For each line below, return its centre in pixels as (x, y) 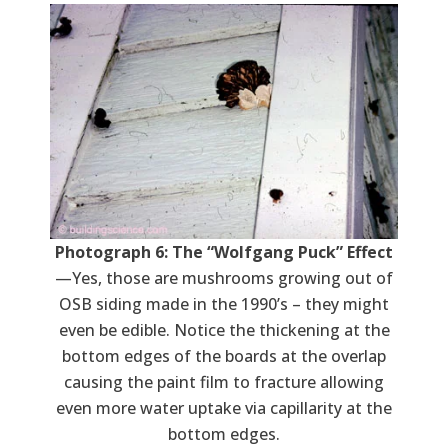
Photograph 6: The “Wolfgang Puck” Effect (224, 252)
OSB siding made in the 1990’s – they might (224, 304)
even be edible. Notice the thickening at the (224, 330)
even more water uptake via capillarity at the (224, 408)
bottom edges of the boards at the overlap (224, 356)
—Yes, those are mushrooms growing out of (224, 278)
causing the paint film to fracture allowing (224, 382)
